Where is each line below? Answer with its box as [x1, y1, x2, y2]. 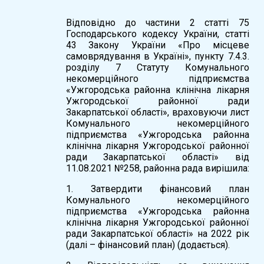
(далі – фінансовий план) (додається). [65, 239, 230, 250]
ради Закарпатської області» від [65, 151, 249, 163]
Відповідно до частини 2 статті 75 [65, 16, 249, 28]
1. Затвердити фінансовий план [65, 183, 249, 194]
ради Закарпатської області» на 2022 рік [65, 227, 249, 239]
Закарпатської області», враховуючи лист [65, 106, 249, 118]
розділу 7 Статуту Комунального [65, 61, 249, 73]
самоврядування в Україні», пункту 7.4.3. [65, 50, 249, 62]
